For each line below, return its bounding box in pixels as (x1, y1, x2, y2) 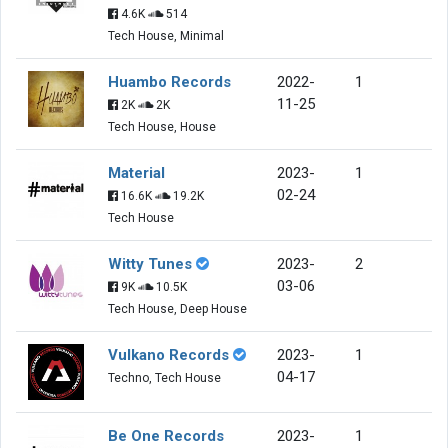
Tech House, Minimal (108, 28, 224, 43)
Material (108, 163, 165, 182)
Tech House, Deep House (108, 301, 247, 316)
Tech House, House (108, 119, 216, 134)
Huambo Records (108, 72, 231, 91)
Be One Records (108, 426, 224, 445)
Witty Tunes (108, 254, 192, 273)
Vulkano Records (108, 345, 229, 364)
